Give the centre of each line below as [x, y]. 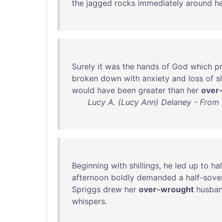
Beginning [90, 166]
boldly [123, 177]
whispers [88, 201]
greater [152, 90]
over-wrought [166, 189]
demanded [157, 177]
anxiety [156, 78]
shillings [144, 166]
